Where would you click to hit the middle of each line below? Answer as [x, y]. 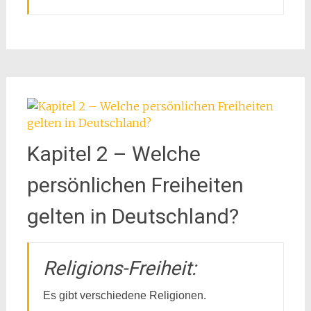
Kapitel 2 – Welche [114, 154]
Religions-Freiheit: [119, 268]
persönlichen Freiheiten [135, 185]
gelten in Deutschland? [133, 216]
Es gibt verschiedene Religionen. [124, 295]
